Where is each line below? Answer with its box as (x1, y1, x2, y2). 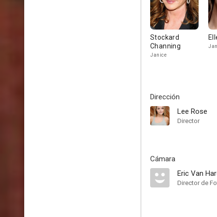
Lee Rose (177, 107, 207, 116)
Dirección (150, 93, 180, 101)
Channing (150, 42, 181, 50)
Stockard (150, 33, 180, 41)
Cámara (150, 155, 175, 163)
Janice (150, 52, 167, 58)
